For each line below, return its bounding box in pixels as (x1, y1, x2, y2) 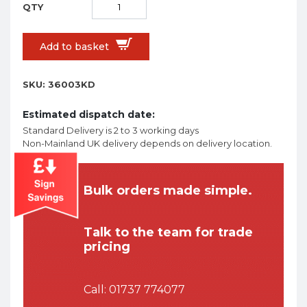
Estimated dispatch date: (23, 108, 155, 121)
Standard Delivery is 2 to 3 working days (23, 125, 199, 136)
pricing (84, 239, 130, 255)
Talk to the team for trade (84, 225, 253, 241)
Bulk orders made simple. (84, 183, 252, 199)
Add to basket (40, 40, 109, 53)
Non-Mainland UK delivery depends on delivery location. (23, 138, 272, 149)
